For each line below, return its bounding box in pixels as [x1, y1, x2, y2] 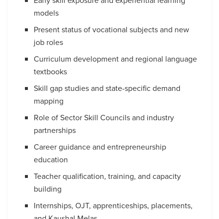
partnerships [34, 125, 76, 136]
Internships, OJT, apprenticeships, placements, [34, 200, 193, 212]
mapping [34, 95, 64, 107]
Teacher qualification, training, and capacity [34, 171, 181, 182]
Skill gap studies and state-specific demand [34, 83, 181, 94]
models [34, 7, 59, 19]
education [34, 154, 68, 166]
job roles [34, 37, 64, 48]
